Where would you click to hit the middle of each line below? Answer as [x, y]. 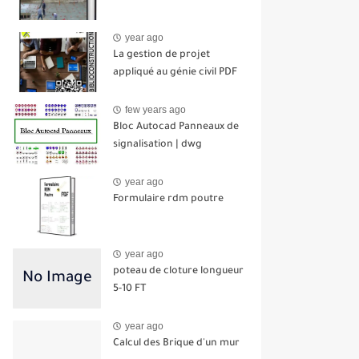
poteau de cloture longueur [178, 271]
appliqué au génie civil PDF [175, 73]
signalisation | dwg [157, 145]
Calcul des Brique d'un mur [176, 343]
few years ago [155, 110]
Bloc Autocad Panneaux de [176, 127]
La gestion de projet [161, 55]
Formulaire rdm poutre [168, 199]
